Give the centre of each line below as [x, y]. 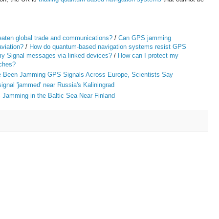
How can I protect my [148, 55]
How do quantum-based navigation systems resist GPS [108, 46]
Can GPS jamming [145, 38]
